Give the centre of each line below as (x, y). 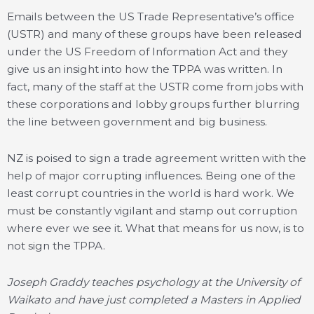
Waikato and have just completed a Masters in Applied (154, 300)
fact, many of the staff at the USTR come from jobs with (155, 87)
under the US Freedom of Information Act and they (147, 52)
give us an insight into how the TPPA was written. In (145, 69)
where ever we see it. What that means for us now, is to (156, 228)
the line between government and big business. (137, 122)
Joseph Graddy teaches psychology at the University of (153, 282)
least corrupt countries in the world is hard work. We (151, 193)
